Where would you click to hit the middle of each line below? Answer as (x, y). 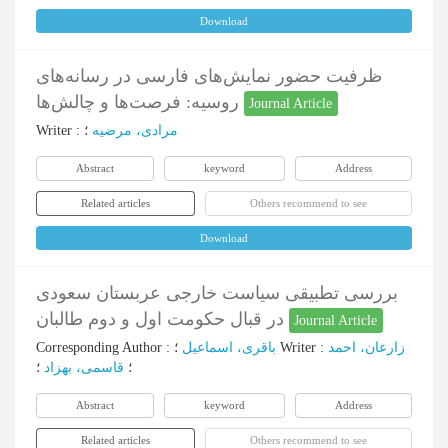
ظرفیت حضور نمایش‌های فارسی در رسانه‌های (209, 76)
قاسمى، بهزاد (84, 367)
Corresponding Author (99, 347)
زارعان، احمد (366, 347)
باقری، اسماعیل (229, 347)
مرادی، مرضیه (135, 130)
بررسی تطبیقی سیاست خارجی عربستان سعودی (217, 293)
